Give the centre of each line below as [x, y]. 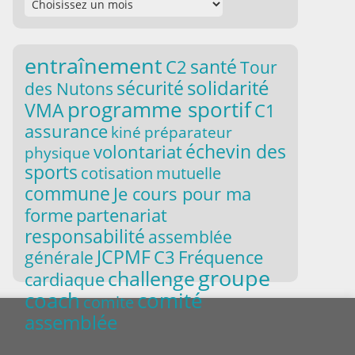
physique [57, 153]
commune [67, 193]
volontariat [138, 152]
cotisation [117, 173]
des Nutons [69, 89]
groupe [234, 278]
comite [109, 302]
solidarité [228, 88]
